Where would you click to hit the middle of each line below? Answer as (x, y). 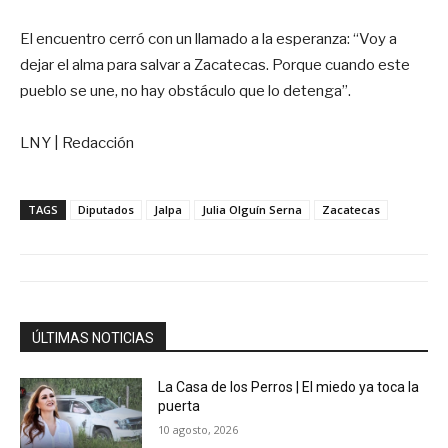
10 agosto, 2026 (198, 429)
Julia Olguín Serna (252, 209)
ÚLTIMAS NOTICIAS (93, 337)
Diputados (106, 209)
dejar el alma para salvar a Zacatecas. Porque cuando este (215, 64)
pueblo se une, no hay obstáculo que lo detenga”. (185, 90)
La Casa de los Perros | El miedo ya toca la (289, 386)
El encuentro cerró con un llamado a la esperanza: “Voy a (208, 38)
